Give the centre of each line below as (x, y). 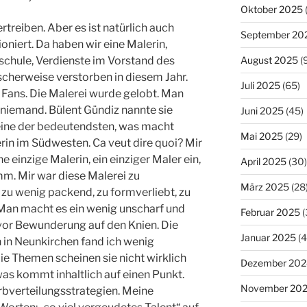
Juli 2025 (260, 85)
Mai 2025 (261, 136)
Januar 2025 (268, 237)
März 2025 (265, 186)
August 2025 (269, 60)
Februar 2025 (270, 212)
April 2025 (263, 161)
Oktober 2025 (271, 9)
